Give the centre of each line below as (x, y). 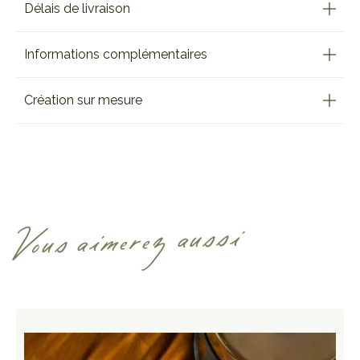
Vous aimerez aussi (130, 240)
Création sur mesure (83, 100)
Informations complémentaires (116, 54)
